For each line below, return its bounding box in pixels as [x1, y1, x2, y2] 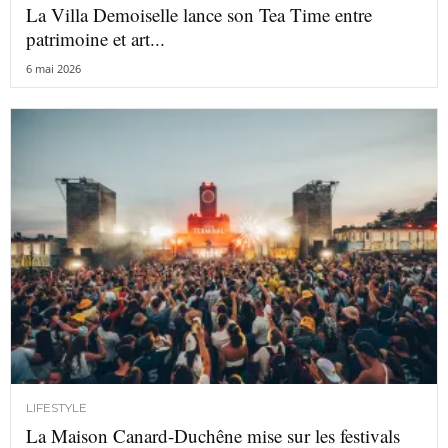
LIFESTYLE [26, 400, 87, 416]
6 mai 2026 [26, 60, 81, 76]
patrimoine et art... [26, 25, 165, 51]
